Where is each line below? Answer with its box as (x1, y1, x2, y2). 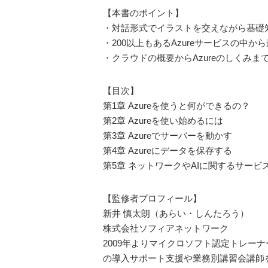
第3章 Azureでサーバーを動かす (103, 130, 232, 141)
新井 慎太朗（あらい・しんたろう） (103, 208, 249, 218)
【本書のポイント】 (103, 8, 184, 18)
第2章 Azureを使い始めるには (103, 115, 223, 126)
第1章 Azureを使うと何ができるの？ (103, 100, 250, 111)
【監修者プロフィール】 (103, 193, 202, 203)
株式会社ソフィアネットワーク (103, 223, 229, 233)
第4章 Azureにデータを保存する (103, 145, 232, 156)
